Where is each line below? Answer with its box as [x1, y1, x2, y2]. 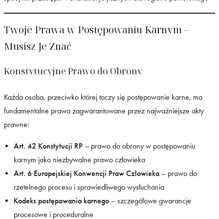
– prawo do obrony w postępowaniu [83, 141, 195, 151]
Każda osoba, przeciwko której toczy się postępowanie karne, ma [4, 92, 202, 102]
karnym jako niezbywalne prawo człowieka [14, 155, 145, 165]
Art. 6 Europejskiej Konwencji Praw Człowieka [14, 169, 159, 178]
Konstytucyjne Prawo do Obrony [4, 65, 142, 77]
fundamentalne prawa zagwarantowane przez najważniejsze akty [4, 106, 204, 116]
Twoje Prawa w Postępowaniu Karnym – [4, 23, 189, 37]
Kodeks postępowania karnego [14, 196, 109, 206]
